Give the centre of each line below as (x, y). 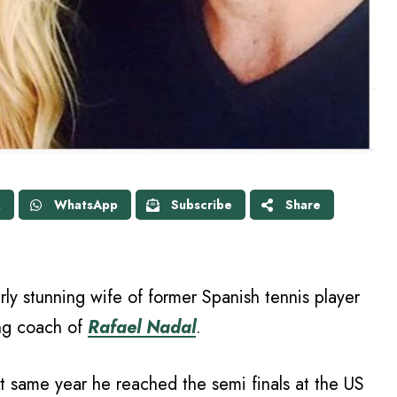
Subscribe (201, 205)
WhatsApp (86, 205)
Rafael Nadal (142, 328)
